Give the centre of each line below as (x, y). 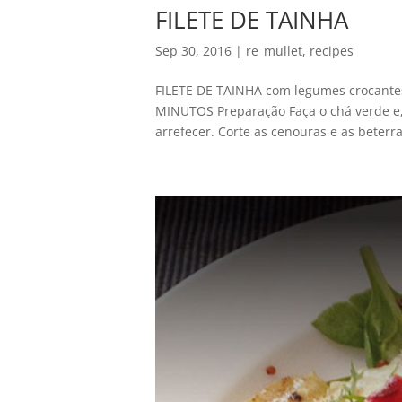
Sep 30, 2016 (193, 50)
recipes (331, 50)
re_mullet (274, 50)
